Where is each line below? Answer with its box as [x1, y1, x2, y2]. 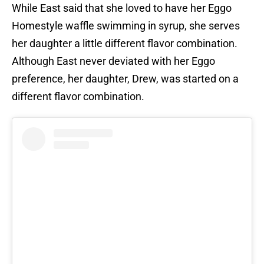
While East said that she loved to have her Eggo [12, 2, 232, 15]
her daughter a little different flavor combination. [12, 37, 237, 50]
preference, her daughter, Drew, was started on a [12, 72, 239, 85]
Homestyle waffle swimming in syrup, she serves [12, 19, 240, 32]
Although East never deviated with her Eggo [12, 55, 215, 68]
